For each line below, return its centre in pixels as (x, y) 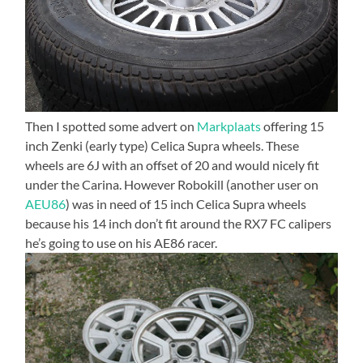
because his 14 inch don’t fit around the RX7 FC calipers (179, 224)
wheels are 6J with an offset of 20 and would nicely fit (173, 165)
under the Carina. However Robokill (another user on (172, 185)
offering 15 (293, 126)
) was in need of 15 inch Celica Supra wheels (186, 204)
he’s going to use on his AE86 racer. (122, 243)
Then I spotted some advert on (111, 126)
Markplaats (229, 126)
